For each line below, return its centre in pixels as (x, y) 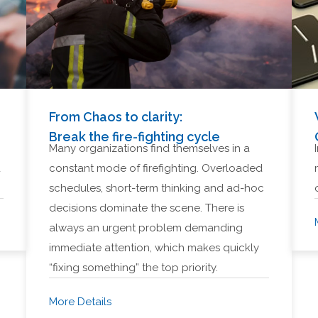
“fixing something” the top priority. (134, 268)
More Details (81, 302)
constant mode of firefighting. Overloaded (156, 168)
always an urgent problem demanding (146, 228)
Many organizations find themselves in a (150, 148)
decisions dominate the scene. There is (147, 208)
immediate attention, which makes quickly (154, 248)
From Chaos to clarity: (116, 117)
